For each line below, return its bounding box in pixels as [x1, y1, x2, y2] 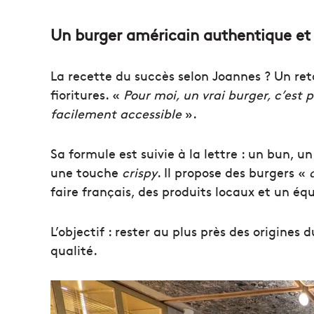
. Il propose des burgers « [157, 163, 309, 182]
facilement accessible [50, 104, 182, 123]
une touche [50, 163, 122, 182]
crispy [122, 163, 157, 182]
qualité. [50, 241, 97, 259]
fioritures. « [50, 86, 123, 104]
